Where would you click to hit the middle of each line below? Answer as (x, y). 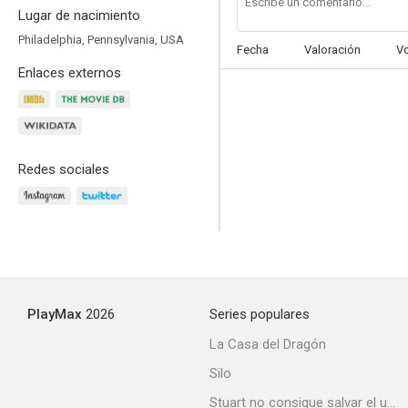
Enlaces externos (70, 73)
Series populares (260, 314)
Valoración (332, 50)
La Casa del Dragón (268, 344)
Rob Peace (317, 319)
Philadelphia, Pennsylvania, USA (101, 40)
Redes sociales (64, 169)
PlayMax (55, 314)
